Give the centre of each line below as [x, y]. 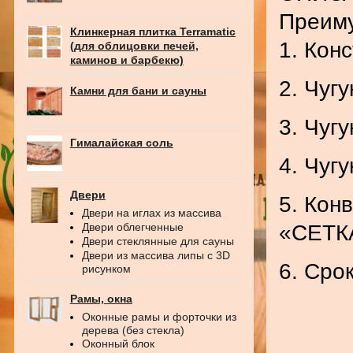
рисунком [106, 268]
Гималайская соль [121, 143]
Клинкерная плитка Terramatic [152, 32]
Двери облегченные [132, 227]
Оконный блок [118, 344]
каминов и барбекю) [126, 60]
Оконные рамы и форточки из [159, 317]
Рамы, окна [101, 299]
